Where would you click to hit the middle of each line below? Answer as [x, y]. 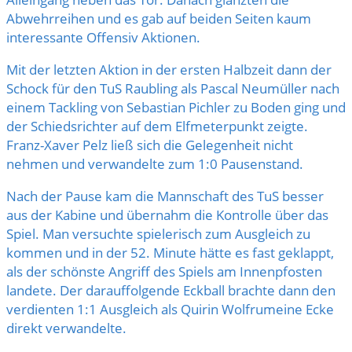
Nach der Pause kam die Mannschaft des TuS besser [165, 196]
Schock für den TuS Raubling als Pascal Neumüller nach [173, 89]
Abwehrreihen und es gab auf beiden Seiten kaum [159, 19]
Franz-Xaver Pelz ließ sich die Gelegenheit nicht [150, 145]
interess [31, 38]
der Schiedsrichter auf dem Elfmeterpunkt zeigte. [157, 126]
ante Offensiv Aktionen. [128, 38]
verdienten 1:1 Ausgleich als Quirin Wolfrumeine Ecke [170, 310]
